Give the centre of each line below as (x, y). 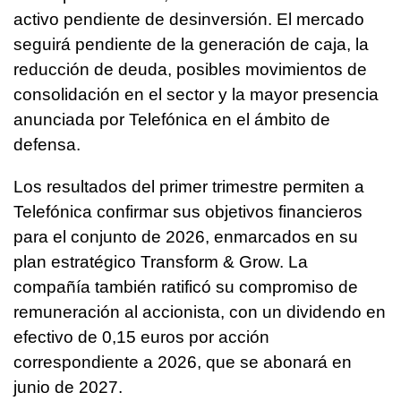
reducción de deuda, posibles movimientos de (190, 70)
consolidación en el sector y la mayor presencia (196, 95)
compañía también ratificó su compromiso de (186, 287)
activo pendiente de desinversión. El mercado (189, 20)
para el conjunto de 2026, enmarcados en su (186, 237)
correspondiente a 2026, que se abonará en (183, 363)
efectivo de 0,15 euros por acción (141, 337)
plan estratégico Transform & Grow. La (161, 262)
